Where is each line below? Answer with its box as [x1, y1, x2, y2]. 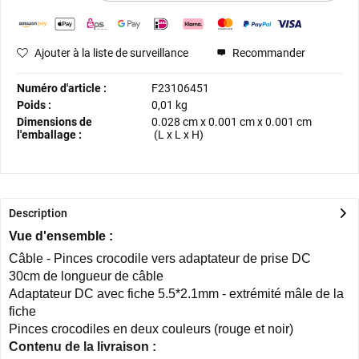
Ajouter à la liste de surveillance [34, 46, 188, 60]
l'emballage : [17, 128, 82, 142]
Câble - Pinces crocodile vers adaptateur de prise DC [9, 252, 311, 266]
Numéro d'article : [17, 82, 107, 95]
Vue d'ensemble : [9, 229, 113, 244]
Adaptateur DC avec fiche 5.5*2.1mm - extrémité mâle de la [9, 287, 344, 301]
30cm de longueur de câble [9, 269, 163, 284]
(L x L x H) [151, 128, 204, 142]
